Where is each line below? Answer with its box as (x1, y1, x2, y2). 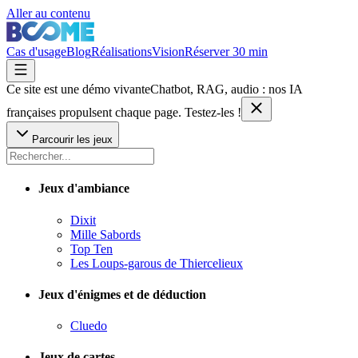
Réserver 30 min (185, 45, 268, 58)
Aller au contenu (6, 6, 90, 20)
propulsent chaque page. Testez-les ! (59, 105, 241, 119)
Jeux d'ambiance (38, 181, 129, 196)
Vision (152, 45, 185, 58)
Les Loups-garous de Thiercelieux (70, 256, 243, 270)
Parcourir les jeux (32, 133, 113, 145)
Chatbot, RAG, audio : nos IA (150, 82, 302, 96)
